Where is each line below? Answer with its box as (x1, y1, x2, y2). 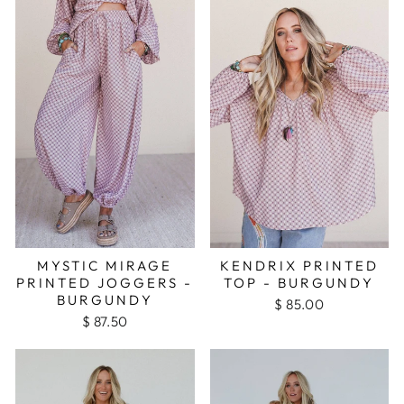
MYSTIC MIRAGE (37, 256, 173, 274)
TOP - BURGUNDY (224, 273, 375, 291)
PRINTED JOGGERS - (16, 273, 194, 291)
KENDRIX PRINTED (219, 256, 379, 274)
